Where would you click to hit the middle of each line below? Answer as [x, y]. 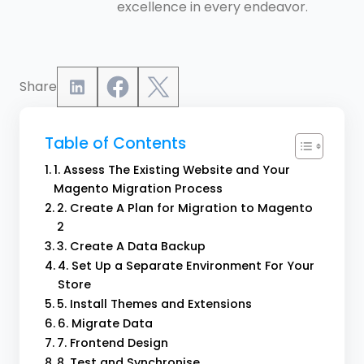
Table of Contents [115, 144]
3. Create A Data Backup [131, 247]
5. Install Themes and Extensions [154, 304]
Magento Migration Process [138, 189]
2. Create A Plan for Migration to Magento [184, 208]
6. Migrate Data [105, 324]
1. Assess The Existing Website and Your [171, 170]
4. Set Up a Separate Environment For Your [186, 266]
